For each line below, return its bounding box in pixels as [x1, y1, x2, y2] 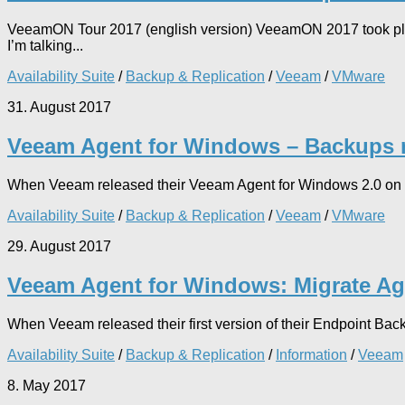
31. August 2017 [7, 99, 111, 115]
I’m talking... [7, 37, 83, 53]
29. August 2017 [7, 238, 111, 254]
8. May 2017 [7, 377, 86, 393]
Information [276, 346, 347, 363]
